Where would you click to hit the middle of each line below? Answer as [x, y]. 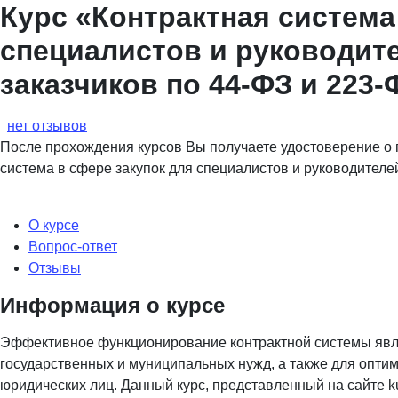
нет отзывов [47, 126]
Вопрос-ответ [73, 247]
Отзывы [55, 268]
